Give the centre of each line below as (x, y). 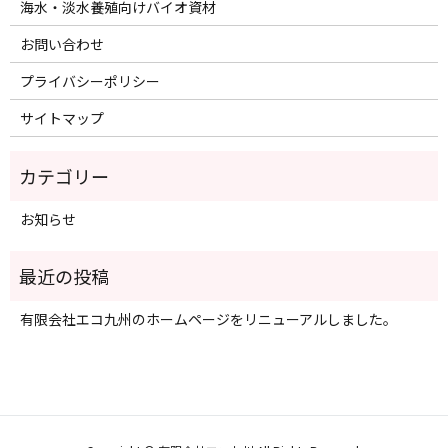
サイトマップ (61, 118)
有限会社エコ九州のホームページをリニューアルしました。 (208, 319)
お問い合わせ (61, 44)
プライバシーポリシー (89, 81)
